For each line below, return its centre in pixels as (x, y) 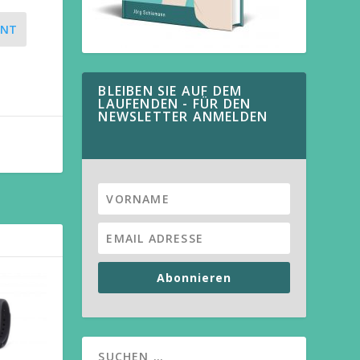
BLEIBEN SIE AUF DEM (170, 91)
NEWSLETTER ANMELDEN (183, 117)
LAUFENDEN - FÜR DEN (175, 104)
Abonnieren (194, 278)
